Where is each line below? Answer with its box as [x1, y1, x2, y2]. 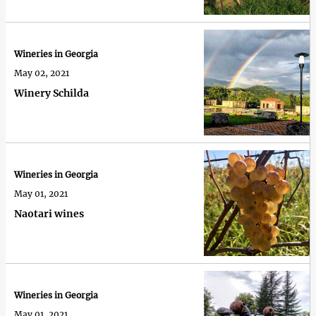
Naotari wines [14, 207, 84, 221]
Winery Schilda [14, 87, 89, 100]
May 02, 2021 [14, 68, 69, 79]
